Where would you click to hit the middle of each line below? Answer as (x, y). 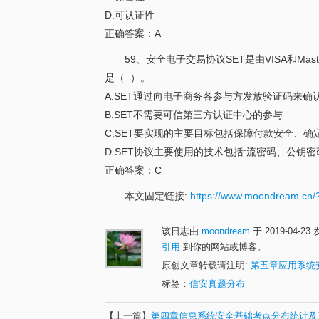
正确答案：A (133, 33)
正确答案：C (133, 170)
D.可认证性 (130, 15)
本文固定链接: (157, 196)
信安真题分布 (217, 284)
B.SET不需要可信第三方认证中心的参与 (194, 115)
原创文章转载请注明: (206, 265)
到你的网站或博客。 (223, 247)
